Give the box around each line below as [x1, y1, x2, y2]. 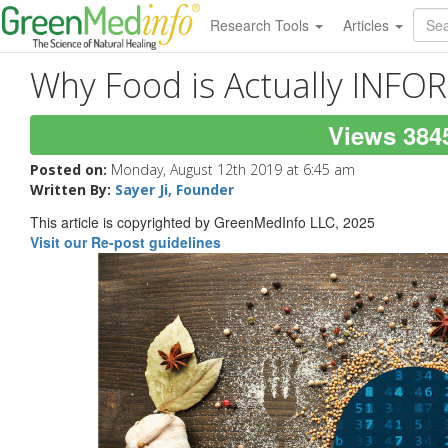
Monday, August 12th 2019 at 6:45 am [111, 159, 355, 179]
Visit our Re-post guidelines [30, 232, 221, 253]
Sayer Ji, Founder [115, 179, 234, 199]
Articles [342, 15, 393, 35]
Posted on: [30, 159, 111, 179]
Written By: [30, 179, 115, 199]
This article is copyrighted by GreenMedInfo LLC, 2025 [30, 212, 375, 233]
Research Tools [209, 15, 313, 35]
